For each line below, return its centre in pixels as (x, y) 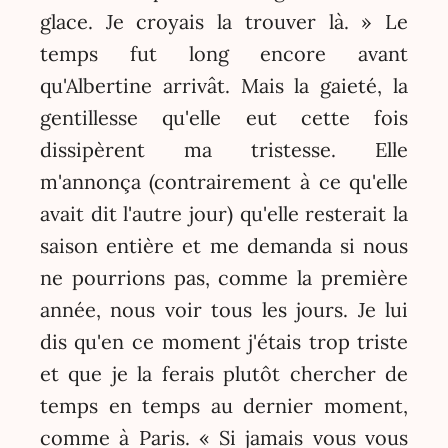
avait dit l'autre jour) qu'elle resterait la (224, 214)
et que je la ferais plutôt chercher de (224, 374)
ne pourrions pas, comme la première (224, 278)
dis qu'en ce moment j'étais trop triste (224, 342)
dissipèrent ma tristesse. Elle (224, 150)
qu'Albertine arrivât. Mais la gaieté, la (224, 86)
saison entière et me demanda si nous (224, 246)
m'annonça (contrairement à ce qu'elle (224, 182)
